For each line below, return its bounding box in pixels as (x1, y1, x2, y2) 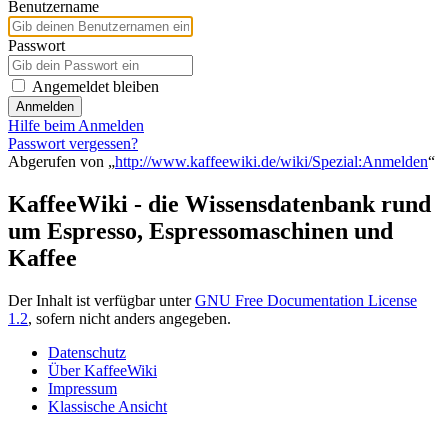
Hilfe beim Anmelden (8, 116, 144, 134)
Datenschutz (48, 343, 126, 361)
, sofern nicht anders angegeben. (28, 309, 231, 327)
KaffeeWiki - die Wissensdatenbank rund (8, 190, 431, 217)
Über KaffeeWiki (48, 361, 157, 379)
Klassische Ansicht (48, 397, 167, 415)
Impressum (48, 379, 117, 397)
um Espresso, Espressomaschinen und (8, 217, 393, 244)
